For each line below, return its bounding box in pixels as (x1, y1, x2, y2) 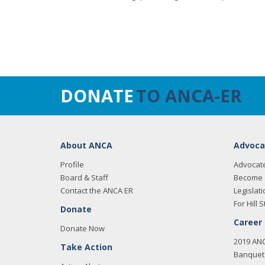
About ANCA (60, 140, 112, 151)
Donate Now (60, 223, 105, 234)
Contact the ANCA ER (60, 185, 133, 196)
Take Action (60, 241, 112, 253)
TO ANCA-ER (136, 84, 242, 107)
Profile (60, 159, 84, 170)
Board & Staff (60, 172, 108, 183)
